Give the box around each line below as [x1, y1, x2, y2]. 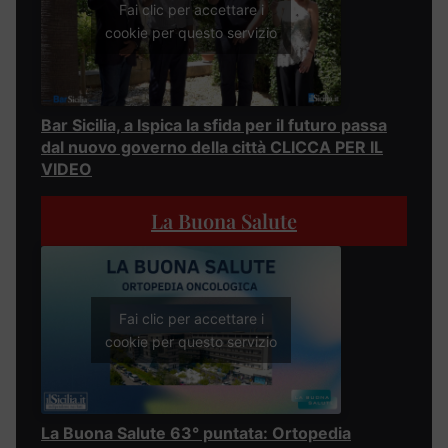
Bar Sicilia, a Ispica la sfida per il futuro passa [41, 114, 387, 135]
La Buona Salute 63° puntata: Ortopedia [41, 423, 351, 444]
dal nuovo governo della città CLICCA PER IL [41, 136, 383, 157]
